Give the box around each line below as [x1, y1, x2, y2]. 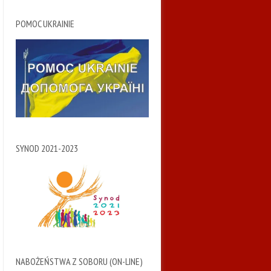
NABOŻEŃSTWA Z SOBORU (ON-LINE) [16, 255, 143, 267]
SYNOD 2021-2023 [16, 142, 78, 154]
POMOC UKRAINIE [16, 17, 74, 30]
